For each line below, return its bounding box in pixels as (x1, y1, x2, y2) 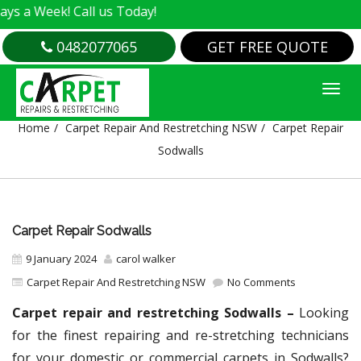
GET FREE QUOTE (206, 37, 328, 56)
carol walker (116, 251, 176, 266)
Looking (299, 304, 349, 322)
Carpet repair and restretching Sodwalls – (12, 304, 299, 322)
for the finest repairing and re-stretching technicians (12, 326, 349, 344)
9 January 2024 (26, 251, 97, 266)
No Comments (225, 275, 296, 289)
